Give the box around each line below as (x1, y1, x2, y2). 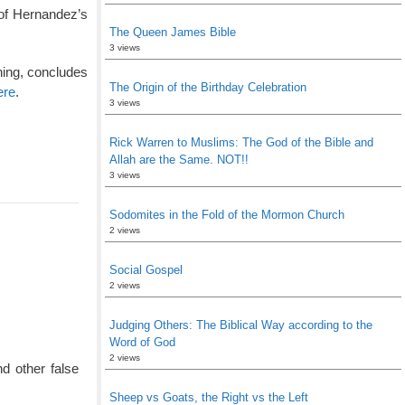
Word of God (109, 335, 175, 349)
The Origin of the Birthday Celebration (109, 80, 306, 94)
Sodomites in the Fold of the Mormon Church (109, 208, 344, 221)
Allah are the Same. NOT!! (109, 153, 249, 166)
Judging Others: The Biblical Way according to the (109, 318, 372, 332)
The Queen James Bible (109, 25, 236, 39)
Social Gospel (109, 263, 183, 277)
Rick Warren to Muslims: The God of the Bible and (109, 136, 373, 149)
